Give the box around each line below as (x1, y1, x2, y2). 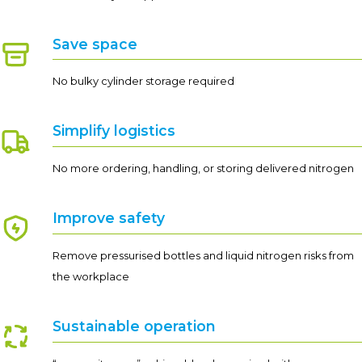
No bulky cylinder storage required (53, 74, 234, 88)
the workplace (53, 269, 129, 283)
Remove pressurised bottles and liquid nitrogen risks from (53, 248, 354, 262)
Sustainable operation (53, 317, 216, 335)
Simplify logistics (53, 122, 175, 140)
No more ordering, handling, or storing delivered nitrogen (53, 162, 354, 175)
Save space (53, 35, 137, 53)
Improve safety (53, 209, 165, 227)
